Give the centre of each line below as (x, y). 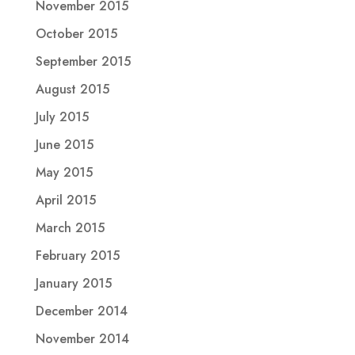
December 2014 (81, 311)
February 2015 (77, 255)
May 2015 (64, 172)
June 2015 (64, 144)
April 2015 (65, 200)
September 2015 (83, 61)
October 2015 (76, 33)
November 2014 (82, 338)
